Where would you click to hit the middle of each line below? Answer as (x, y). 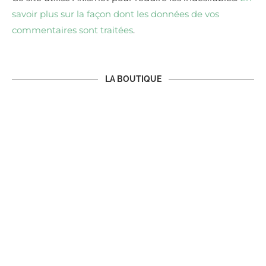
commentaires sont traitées (72, 30)
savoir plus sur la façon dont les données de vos (115, 14)
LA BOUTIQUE (133, 79)
